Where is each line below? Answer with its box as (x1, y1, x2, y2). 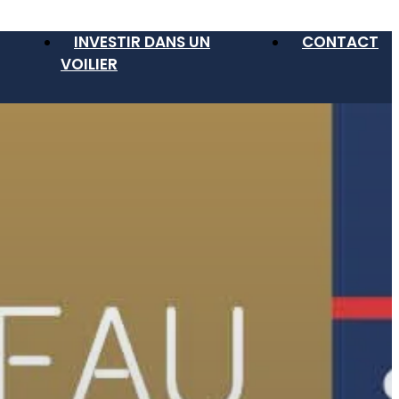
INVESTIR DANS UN (74, 31, 211, 53)
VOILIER (61, 53, 118, 76)
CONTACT (302, 31, 379, 53)
